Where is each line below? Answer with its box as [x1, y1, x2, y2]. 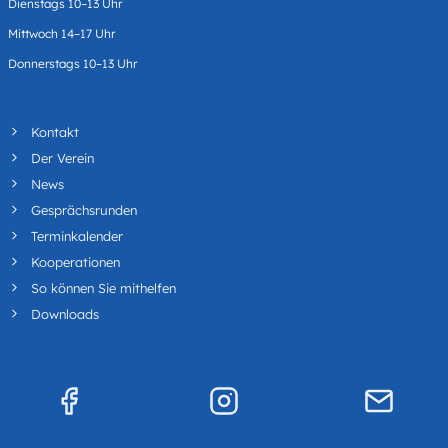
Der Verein [31, 149, 94, 166]
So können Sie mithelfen [31, 279, 176, 296]
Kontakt [31, 123, 79, 140]
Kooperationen [31, 253, 120, 270]
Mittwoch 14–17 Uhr [8, 26, 115, 42]
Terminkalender [31, 227, 123, 244]
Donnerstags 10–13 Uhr [8, 56, 137, 72]
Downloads [31, 305, 99, 322]
